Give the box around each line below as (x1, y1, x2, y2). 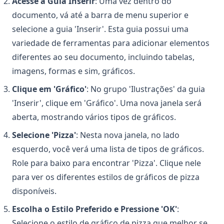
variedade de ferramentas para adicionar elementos (12, 37, 209, 49)
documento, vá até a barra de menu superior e (12, 9, 188, 21)
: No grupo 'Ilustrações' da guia (86, 83, 205, 95)
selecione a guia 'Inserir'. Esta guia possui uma (12, 23, 188, 35)
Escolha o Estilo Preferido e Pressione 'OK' (12, 203, 177, 215)
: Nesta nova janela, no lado (76, 129, 179, 141)
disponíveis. (12, 185, 56, 197)
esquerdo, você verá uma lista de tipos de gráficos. (12, 143, 204, 155)
